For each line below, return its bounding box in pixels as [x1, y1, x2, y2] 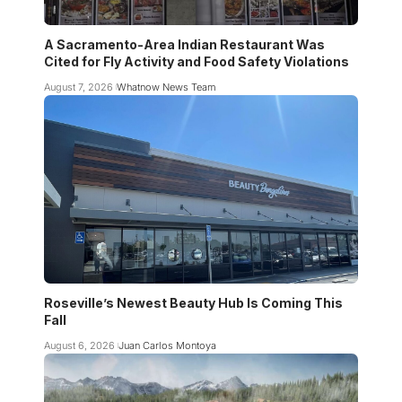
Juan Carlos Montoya [118, 339, 216, 353]
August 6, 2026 [44, 339, 115, 353]
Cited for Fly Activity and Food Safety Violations [44, 54, 349, 70]
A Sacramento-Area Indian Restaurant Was [44, 37, 325, 53]
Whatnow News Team [116, 81, 216, 94]
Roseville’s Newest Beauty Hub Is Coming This [44, 295, 343, 311]
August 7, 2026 [44, 81, 113, 94]
